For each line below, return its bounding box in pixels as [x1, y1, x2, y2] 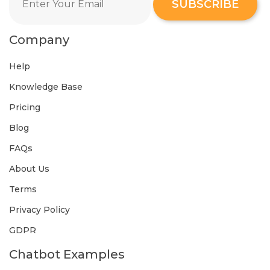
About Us [9, 163, 49, 175]
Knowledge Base [9, 81, 83, 93]
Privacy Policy [9, 204, 70, 216]
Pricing [9, 102, 40, 113]
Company [9, 33, 69, 48]
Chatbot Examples [9, 247, 125, 262]
